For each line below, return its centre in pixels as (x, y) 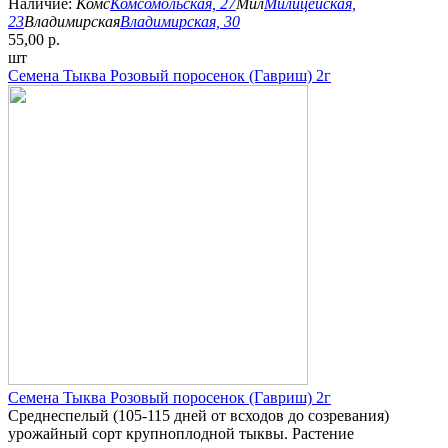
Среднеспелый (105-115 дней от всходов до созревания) (198, 415)
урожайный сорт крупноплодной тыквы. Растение (181, 433)
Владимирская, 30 (180, 21)
